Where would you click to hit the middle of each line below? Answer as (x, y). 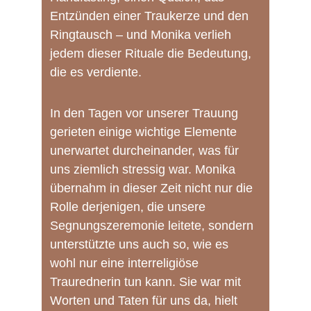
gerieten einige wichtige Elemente (145, 132)
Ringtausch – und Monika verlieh (142, 35)
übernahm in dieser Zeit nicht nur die (153, 188)
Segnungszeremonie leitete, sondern (153, 226)
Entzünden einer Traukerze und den (151, 16)
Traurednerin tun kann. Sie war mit (147, 282)
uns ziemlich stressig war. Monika (144, 169)
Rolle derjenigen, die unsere (129, 207)
